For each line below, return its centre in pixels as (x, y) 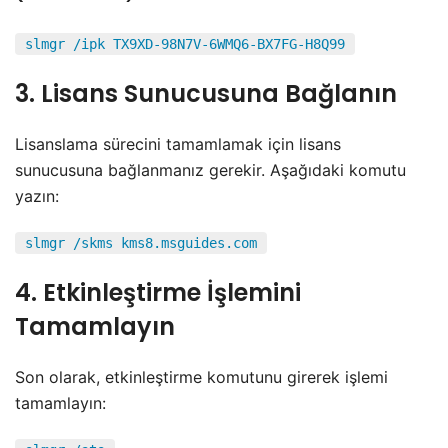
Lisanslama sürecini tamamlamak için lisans (178, 143)
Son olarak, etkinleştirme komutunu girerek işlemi (201, 376)
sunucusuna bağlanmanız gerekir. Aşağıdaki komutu (210, 169)
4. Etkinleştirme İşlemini (158, 292)
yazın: (37, 195)
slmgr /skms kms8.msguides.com (141, 242)
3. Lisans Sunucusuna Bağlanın (206, 93)
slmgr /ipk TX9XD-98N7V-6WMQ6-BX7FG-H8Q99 (185, 43)
